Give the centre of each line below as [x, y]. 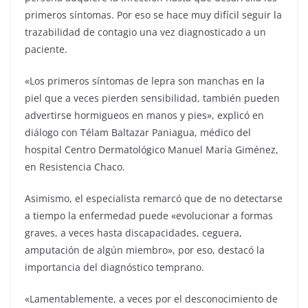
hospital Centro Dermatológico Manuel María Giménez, [152, 149]
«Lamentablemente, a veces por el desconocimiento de [151, 298]
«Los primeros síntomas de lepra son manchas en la [145, 80]
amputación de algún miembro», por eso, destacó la [145, 250]
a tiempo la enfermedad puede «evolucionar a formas [149, 215]
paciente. [46, 49]
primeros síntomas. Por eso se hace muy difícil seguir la [153, 14]
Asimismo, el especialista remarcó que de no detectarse [154, 198]
